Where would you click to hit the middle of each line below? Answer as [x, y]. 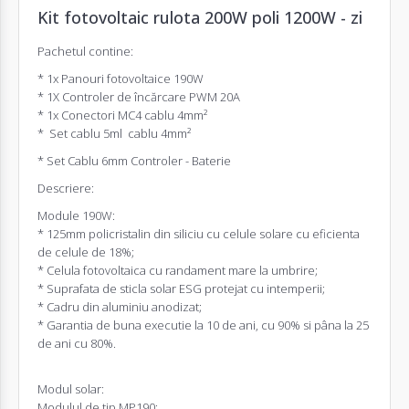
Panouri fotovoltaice [116, 78]
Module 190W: [76, 215]
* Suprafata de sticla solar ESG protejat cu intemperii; [181, 288]
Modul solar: [71, 388]
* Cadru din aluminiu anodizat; [120, 306]
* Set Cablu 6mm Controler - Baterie [134, 160]
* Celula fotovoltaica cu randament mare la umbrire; [178, 270]
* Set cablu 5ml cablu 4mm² [114, 133]
